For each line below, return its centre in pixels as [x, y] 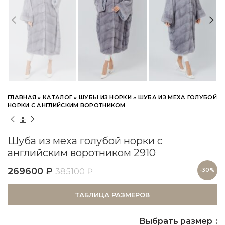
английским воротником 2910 [82, 152]
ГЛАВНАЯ [22, 97]
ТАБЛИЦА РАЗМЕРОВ [113, 195]
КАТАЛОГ [58, 97]
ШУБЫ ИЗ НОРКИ [105, 97]
